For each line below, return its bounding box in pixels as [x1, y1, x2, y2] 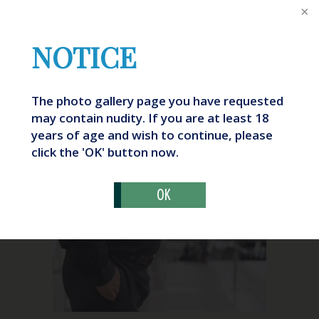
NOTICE [31, 38, 137, 75]
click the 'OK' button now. [31, 144, 179, 160]
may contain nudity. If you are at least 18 [31, 110, 269, 126]
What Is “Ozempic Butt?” [53, 129, 222, 149]
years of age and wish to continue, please [31, 127, 273, 143]
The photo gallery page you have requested [31, 93, 283, 109]
